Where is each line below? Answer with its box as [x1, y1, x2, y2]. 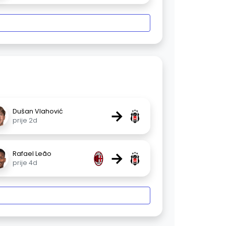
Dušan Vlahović [12, 107, 63, 116]
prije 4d [12, 158, 37, 167]
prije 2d [12, 116, 37, 125]
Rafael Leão [12, 149, 51, 158]
